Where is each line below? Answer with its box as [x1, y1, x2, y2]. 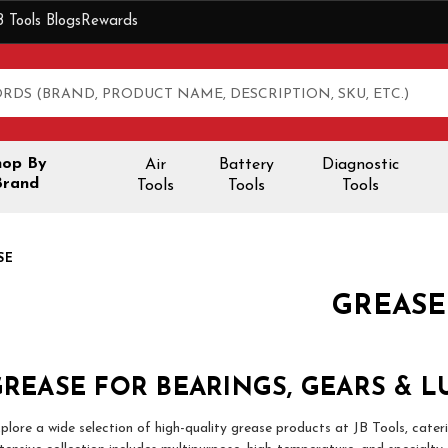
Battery [219, 157, 275, 174]
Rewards [81, 14, 138, 29]
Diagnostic [322, 157, 400, 174]
